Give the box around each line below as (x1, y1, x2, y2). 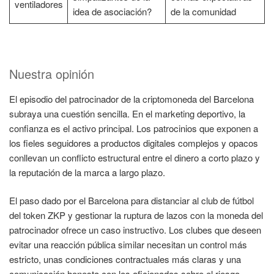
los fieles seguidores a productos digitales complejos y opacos (9, 136, 258, 149)
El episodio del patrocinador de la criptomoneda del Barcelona (9, 92, 254, 105)
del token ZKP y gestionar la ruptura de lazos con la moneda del (9, 209, 263, 222)
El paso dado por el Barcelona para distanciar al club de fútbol (9, 194, 254, 207)
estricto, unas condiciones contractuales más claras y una (9, 253, 241, 266)
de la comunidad (170, 5, 236, 18)
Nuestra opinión (9, 64, 94, 83)
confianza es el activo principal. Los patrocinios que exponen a (9, 121, 258, 135)
